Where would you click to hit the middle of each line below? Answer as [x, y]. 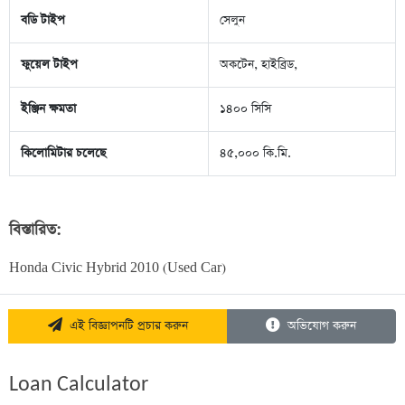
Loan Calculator [79, 386]
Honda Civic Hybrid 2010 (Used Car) [118, 268]
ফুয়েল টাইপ [49, 65]
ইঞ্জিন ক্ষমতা [48, 109]
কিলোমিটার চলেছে [63, 154]
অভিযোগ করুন [319, 326]
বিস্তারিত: [35, 231]
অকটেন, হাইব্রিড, [259, 65]
